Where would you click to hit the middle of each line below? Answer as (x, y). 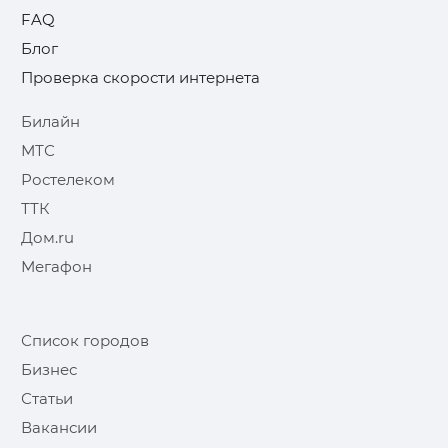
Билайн (50, 122)
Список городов (85, 341)
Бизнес (49, 370)
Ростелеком (68, 180)
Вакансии (59, 428)
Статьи (47, 399)
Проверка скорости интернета (140, 78)
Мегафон (56, 267)
